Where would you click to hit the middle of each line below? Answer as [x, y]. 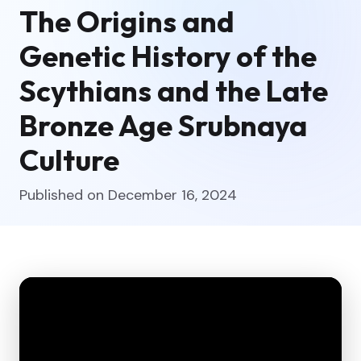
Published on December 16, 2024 [128, 195]
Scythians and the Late [174, 90]
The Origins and [127, 21]
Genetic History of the [168, 56]
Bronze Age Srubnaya [163, 125]
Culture [69, 160]
